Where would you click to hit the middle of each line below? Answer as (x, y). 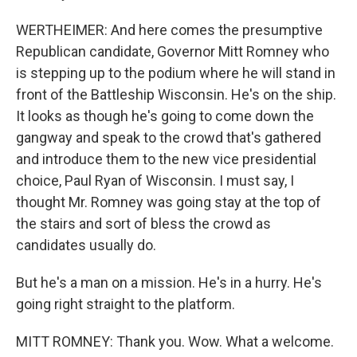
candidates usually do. (86, 245)
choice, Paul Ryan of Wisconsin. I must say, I (155, 180)
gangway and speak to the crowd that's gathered (169, 137)
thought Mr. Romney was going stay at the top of (169, 202)
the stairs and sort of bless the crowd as (143, 224)
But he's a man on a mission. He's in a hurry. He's (169, 282)
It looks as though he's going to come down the (165, 116)
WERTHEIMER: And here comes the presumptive (169, 30)
